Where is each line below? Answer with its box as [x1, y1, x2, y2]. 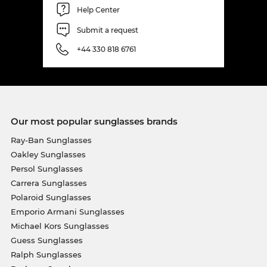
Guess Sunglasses [10, 235, 83, 246]
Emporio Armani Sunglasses [10, 207, 125, 217]
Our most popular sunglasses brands [10, 116, 178, 128]
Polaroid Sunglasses [10, 193, 91, 203]
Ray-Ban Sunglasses [10, 135, 92, 145]
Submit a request [77, 25, 138, 35]
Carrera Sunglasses [10, 178, 87, 188]
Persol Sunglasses [10, 164, 83, 174]
